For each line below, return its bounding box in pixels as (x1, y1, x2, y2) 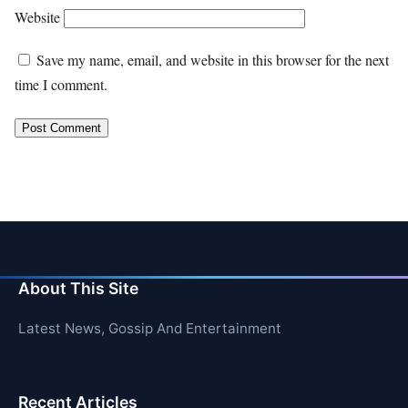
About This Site (18, 278, 138, 298)
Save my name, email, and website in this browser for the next (36, 49, 389, 69)
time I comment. (15, 74, 107, 94)
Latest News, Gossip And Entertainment (18, 319, 281, 337)
